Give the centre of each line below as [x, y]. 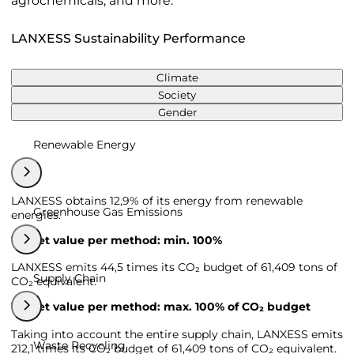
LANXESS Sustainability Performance [128, 38]
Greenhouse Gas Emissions [108, 211]
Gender [177, 112]
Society [177, 95]
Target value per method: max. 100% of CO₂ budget [161, 307]
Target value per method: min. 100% [117, 240]
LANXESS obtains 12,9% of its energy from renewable [157, 200]
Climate [177, 77]
